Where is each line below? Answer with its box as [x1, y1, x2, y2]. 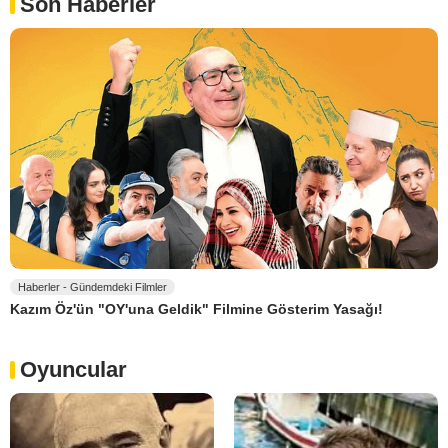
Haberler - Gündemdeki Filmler [18, 281, 167, 294]
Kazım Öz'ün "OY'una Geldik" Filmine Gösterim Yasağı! [10, 301, 383, 318]
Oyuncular [20, 357, 127, 383]
